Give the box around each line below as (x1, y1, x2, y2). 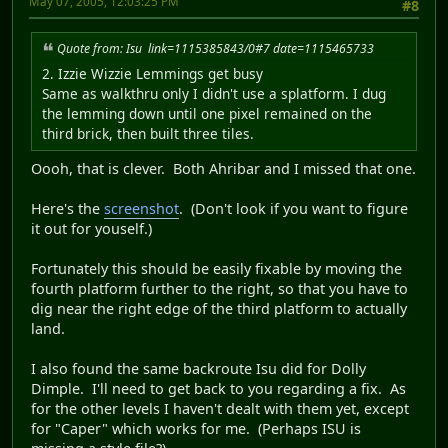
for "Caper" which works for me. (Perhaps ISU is (31, 419, 361, 439)
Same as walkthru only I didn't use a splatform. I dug (42, 84, 386, 104)
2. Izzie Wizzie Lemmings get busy (42, 64, 263, 84)
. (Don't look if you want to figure (179, 199, 408, 219)
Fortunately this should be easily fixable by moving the (31, 259, 402, 279)
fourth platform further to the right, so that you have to (31, 279, 408, 299)
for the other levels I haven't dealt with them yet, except (31, 399, 409, 419)
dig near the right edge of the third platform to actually (31, 299, 407, 319)
